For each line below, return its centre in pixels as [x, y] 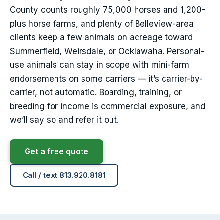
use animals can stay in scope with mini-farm [99, 65]
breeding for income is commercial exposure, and [108, 106]
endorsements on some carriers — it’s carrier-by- [106, 79]
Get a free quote [56, 151]
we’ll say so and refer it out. [64, 120]
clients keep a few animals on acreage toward [101, 38]
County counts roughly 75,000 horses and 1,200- [108, 10]
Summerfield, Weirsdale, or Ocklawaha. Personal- [107, 51]
